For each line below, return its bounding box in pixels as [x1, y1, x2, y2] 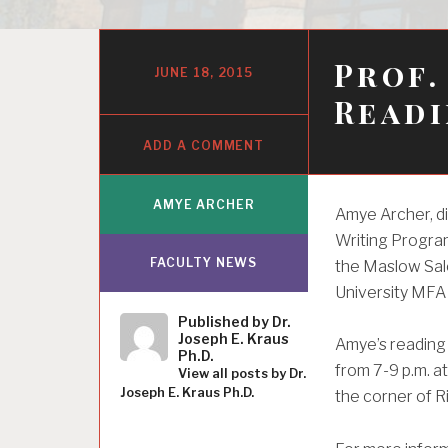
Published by [178, 313, 273, 331]
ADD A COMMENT [143, 137, 265, 153]
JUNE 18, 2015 [154, 64, 254, 80]
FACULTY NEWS [150, 255, 258, 271]
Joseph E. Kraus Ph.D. [120, 385, 255, 401]
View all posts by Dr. [178, 366, 307, 382]
